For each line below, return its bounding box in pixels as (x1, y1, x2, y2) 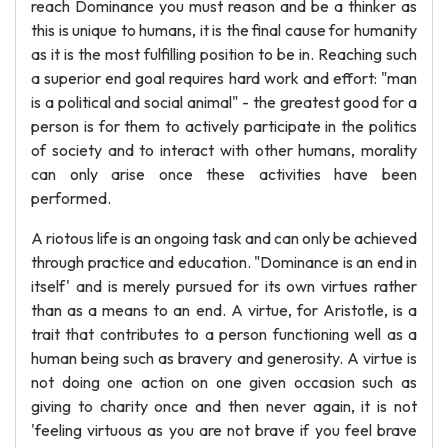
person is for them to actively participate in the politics (31, 116, 417, 136)
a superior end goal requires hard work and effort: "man (31, 68, 417, 88)
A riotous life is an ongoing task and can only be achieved (31, 228, 417, 248)
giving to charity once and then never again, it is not (31, 396, 417, 416)
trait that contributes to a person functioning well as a (31, 324, 417, 344)
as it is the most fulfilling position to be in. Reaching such (31, 44, 417, 64)
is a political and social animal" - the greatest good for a (31, 92, 417, 112)
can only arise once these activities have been (31, 164, 417, 184)
